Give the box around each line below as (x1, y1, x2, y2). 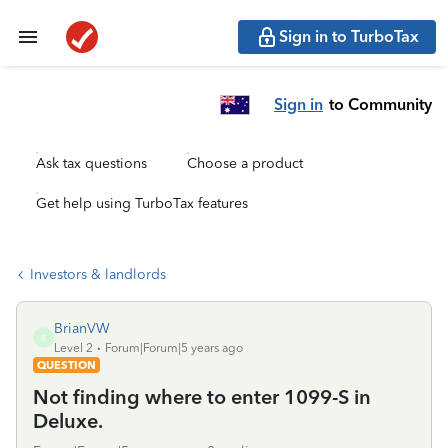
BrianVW (54, 320, 110, 337)
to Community (329, 94, 432, 114)
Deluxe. (33, 409, 103, 433)
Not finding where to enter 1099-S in (33, 385, 371, 409)
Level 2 (54, 341, 93, 355)
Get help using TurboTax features (36, 195, 248, 212)
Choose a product (187, 155, 303, 172)
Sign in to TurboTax (279, 27, 419, 46)
